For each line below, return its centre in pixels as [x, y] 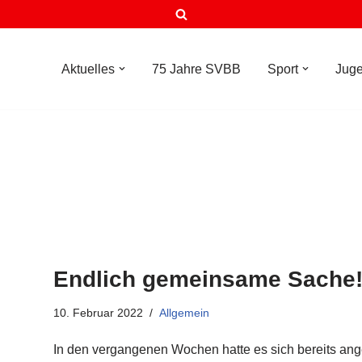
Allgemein [184, 313]
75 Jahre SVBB [196, 69]
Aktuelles [88, 69]
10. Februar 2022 [98, 313]
